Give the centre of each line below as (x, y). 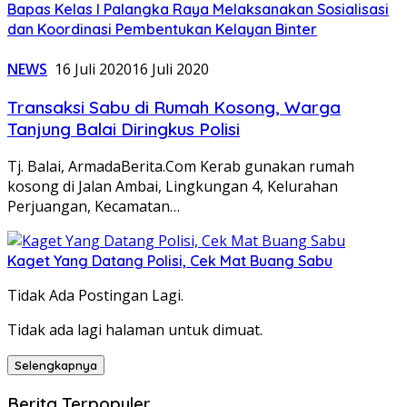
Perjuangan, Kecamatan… (94, 207)
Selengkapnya (56, 366)
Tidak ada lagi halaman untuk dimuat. (135, 330)
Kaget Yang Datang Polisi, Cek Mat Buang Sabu (170, 261)
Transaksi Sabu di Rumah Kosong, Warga (174, 107)
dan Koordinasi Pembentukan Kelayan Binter (162, 29)
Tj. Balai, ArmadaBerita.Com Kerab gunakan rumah (181, 167)
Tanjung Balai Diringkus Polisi (124, 129)
